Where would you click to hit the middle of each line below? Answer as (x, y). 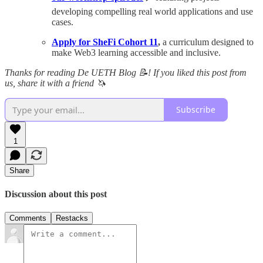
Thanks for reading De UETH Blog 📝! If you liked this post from (126, 72)
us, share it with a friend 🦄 (55, 83)
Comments (28, 218)
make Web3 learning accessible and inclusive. (136, 52)
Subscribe (196, 110)
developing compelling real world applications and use (152, 11)
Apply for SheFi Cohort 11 (105, 42)
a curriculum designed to (207, 42)
